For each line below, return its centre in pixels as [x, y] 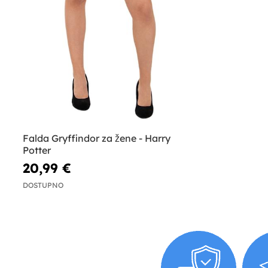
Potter [37, 150]
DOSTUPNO [43, 185]
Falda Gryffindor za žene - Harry [97, 138]
